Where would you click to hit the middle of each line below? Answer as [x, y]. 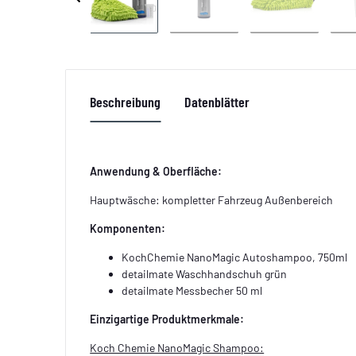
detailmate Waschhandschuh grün [205, 273]
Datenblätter [217, 101]
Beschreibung [126, 101]
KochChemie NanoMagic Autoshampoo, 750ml [235, 257]
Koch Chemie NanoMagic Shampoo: [177, 347]
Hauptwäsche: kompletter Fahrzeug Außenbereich [212, 199]
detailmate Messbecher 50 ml [192, 290]
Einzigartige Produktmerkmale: [167, 319]
